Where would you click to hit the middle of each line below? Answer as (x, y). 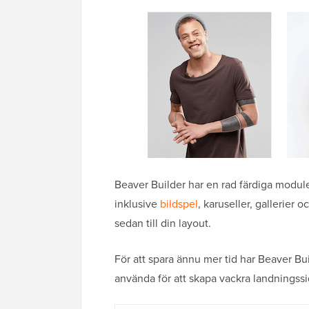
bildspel (179, 204)
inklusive (137, 204)
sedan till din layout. (163, 223)
